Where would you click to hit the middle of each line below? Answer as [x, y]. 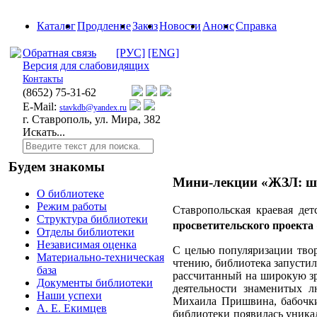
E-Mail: [41, 106]
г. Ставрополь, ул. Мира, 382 [92, 119]
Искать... [44, 132]
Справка [256, 26]
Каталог [56, 26]
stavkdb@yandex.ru [93, 108]
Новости [180, 26]
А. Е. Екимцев [72, 309]
